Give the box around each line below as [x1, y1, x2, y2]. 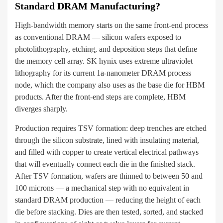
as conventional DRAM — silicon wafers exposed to [15, 33, 181, 42]
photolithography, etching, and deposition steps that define [15, 45, 197, 54]
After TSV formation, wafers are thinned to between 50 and [15, 172, 203, 181]
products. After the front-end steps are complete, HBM [15, 93, 186, 102]
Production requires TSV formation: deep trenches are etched [15, 124, 207, 133]
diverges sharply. [15, 105, 68, 113]
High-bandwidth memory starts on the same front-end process [15, 21, 208, 30]
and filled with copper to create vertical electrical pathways [15, 148, 199, 157]
